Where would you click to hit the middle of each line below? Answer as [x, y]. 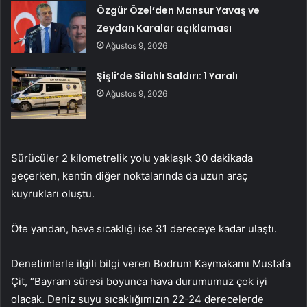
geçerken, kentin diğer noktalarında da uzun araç [129, 176]
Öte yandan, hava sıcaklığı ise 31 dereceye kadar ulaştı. [144, 229]
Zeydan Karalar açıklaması [164, 28]
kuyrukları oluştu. [53, 194]
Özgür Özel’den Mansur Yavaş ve [179, 11]
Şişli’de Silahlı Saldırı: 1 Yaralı [168, 76]
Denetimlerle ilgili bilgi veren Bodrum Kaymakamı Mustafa [151, 264]
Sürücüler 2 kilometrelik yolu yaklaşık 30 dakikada [132, 158]
